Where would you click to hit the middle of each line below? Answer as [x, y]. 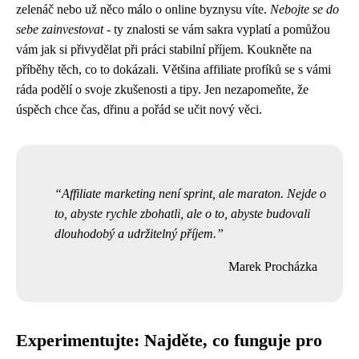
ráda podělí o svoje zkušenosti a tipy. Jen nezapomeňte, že [162, 89]
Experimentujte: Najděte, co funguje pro [169, 341]
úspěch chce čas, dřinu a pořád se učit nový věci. [139, 109]
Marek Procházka [273, 266]
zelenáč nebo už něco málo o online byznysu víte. [143, 9]
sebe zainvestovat [60, 29]
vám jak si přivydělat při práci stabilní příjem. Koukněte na [164, 49]
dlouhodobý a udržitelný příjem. [135, 234]
